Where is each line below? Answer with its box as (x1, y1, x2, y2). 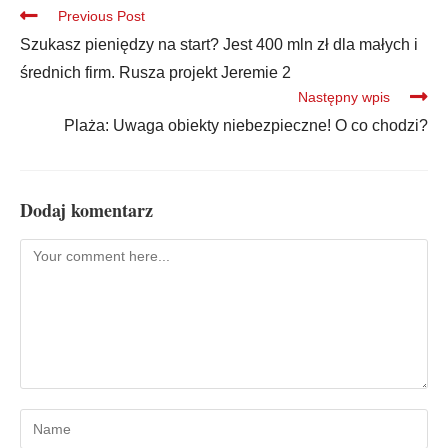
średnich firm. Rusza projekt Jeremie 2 (20, 64, 291, 82)
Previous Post (58, 8, 145, 25)
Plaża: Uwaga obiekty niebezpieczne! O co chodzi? (64, 117, 428, 135)
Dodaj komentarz (20, 197, 153, 224)
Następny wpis (298, 89, 390, 106)
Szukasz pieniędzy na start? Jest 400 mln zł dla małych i (20, 36, 418, 54)
